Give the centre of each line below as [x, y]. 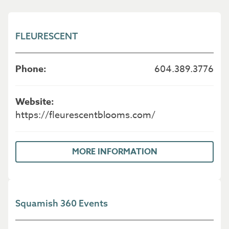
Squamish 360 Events [62, 203]
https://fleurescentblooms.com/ [86, 116]
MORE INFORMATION [114, 152]
